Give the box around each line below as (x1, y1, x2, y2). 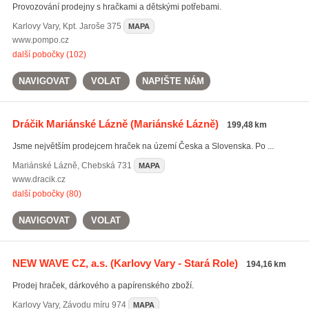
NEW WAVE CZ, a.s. (12, 257, 108, 269)
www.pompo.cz (12, 35, 69, 45)
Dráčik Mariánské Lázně (12, 118, 128, 130)
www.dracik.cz (12, 175, 66, 184)
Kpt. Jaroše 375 (62, 21, 121, 31)
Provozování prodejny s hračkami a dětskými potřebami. (12, 2, 221, 12)
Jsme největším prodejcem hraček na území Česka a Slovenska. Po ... (12, 141, 274, 151)
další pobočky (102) (12, 50, 86, 59)
